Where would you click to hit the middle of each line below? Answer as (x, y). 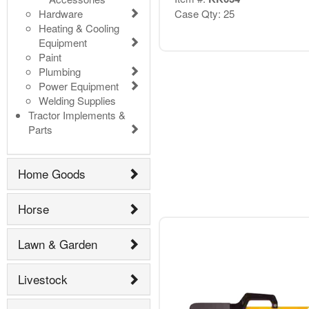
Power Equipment (79, 86)
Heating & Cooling (79, 28)
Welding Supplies (77, 100)
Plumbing (60, 71)
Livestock (43, 279)
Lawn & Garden (58, 244)
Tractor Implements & (77, 114)
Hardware (61, 13)
